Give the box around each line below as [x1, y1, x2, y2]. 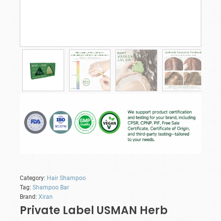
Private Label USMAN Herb [20, 203, 168, 219]
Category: [20, 175, 47, 182]
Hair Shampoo [47, 175, 86, 182]
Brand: [20, 193, 38, 201]
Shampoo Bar [33, 184, 69, 191]
